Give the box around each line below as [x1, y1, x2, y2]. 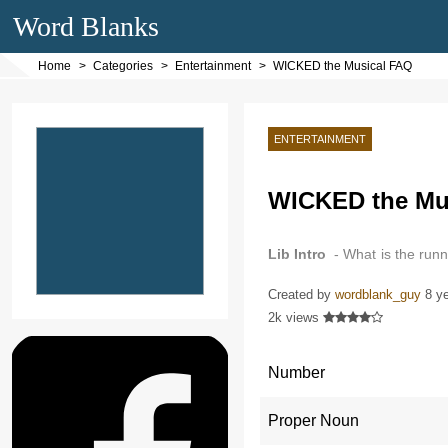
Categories [93, 59, 153, 73]
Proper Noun [267, 411, 359, 429]
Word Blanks [13, 11, 160, 42]
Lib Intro [267, 246, 326, 263]
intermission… [267, 275, 358, 292]
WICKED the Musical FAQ [273, 59, 412, 73]
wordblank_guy [334, 286, 421, 302]
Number [267, 363, 325, 381]
